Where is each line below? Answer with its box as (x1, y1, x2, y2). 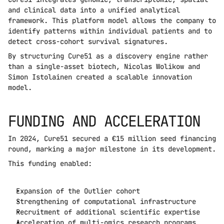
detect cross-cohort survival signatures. (8, 37, 168, 46)
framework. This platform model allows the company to (8, 16, 216, 25)
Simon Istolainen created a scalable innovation (8, 72, 192, 82)
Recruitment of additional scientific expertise (16, 207, 200, 217)
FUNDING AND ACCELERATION (8, 111, 200, 131)
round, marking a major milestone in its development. (8, 144, 216, 154)
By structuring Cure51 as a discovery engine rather (8, 51, 208, 61)
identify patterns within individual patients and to (8, 26, 212, 36)
